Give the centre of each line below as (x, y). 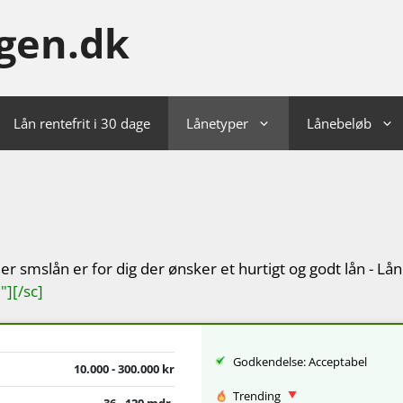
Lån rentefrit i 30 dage (82, 123)
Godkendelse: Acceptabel (300, 361)
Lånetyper (217, 123)
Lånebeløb (339, 123)
